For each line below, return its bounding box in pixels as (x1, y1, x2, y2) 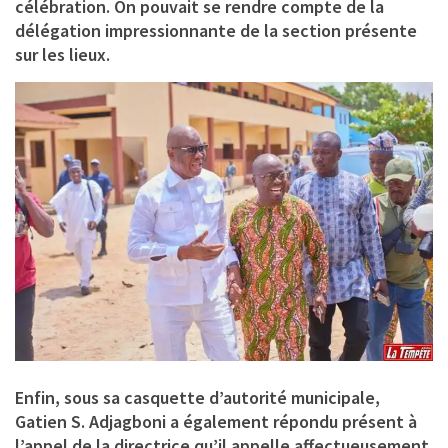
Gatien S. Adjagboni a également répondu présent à (15, 410, 417, 434)
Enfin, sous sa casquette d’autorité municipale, (15, 386, 380, 410)
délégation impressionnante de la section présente (15, 19, 417, 43)
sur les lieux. (15, 43, 110, 67)
